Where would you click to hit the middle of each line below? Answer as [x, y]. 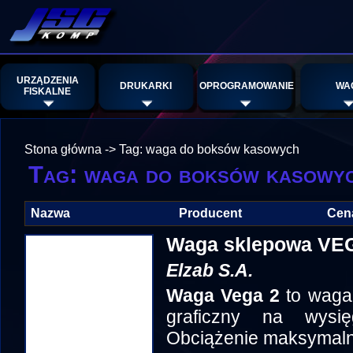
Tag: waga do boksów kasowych [209, 149]
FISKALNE [47, 91]
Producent [210, 213]
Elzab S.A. [210, 270]
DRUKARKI [146, 86]
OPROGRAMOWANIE [247, 86]
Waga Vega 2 [223, 295]
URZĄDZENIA [47, 80]
